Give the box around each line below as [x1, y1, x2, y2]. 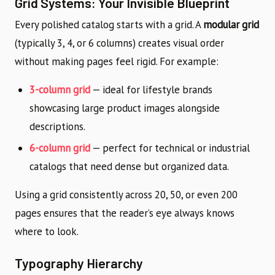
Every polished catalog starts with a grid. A [15, 17, 203, 31]
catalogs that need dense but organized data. [29, 159, 229, 173]
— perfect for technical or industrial [90, 141, 250, 155]
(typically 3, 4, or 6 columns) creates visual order [15, 36, 224, 50]
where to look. [15, 224, 79, 238]
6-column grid [29, 141, 90, 155]
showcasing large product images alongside [29, 101, 220, 115]
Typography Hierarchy [15, 254, 143, 271]
